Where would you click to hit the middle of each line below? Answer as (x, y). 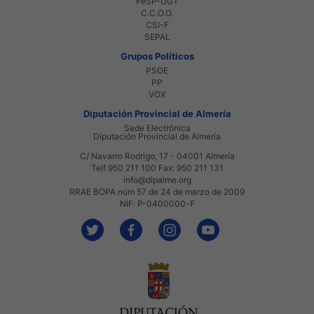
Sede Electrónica (157, 128)
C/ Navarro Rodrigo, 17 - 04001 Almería (157, 156)
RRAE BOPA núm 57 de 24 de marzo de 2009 (157, 191)
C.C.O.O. (157, 13)
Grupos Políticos (157, 56)
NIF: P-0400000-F (157, 203)
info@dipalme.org (157, 179)
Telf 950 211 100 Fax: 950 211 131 (157, 168)
